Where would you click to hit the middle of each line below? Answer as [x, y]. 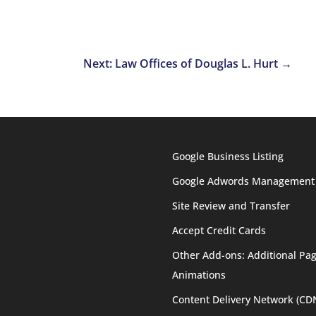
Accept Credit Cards [219, 230]
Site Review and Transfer [231, 205]
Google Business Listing [228, 156]
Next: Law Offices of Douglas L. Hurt [180, 64]
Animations [199, 274]
